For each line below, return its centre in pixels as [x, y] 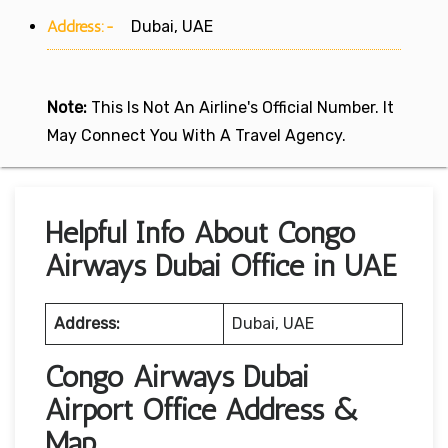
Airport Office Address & [203, 409]
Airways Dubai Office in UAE [221, 265]
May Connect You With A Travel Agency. [196, 135]
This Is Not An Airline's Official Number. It [240, 107]
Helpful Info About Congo [200, 232]
